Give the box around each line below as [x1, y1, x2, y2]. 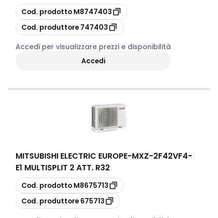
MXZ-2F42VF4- [132, 150, 192, 162]
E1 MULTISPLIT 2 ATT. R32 [16, 162, 110, 173]
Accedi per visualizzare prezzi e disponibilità [16, 42, 171, 52]
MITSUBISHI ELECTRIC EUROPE [16, 150, 127, 162]
